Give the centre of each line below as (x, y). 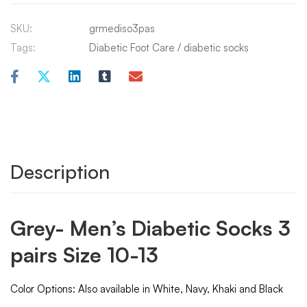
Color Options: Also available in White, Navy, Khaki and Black (147, 289)
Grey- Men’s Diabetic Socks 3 (150, 228)
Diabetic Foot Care (132, 48)
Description (60, 172)
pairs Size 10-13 (84, 255)
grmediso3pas (122, 28)
